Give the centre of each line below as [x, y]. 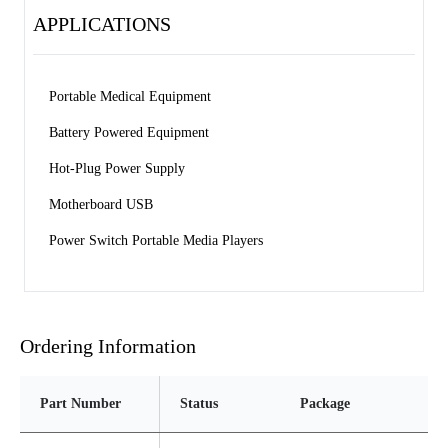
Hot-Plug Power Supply [119, 168]
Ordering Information [108, 346]
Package [325, 403]
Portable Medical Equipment [132, 96]
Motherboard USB [103, 204]
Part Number [80, 403]
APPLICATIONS [102, 24]
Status [199, 403]
